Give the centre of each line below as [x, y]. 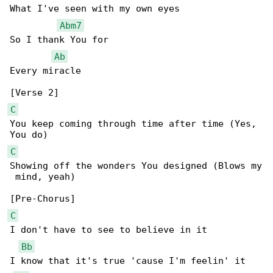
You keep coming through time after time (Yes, [136, 124]
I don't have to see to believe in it [108, 230]
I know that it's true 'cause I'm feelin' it [128, 261]
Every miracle [45, 71]
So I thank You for [59, 40]
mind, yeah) [43, 177]
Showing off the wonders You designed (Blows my [136, 166]
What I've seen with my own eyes [95, 9]
